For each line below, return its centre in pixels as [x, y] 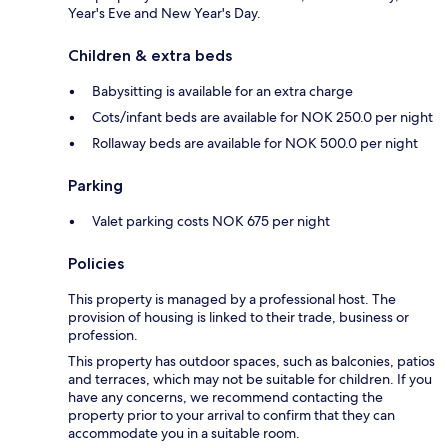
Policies [96, 263]
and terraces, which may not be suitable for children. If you [250, 378]
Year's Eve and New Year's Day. [164, 12]
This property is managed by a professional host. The [232, 298]
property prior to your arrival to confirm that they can [231, 414]
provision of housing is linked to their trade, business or [238, 316]
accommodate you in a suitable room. [184, 432]
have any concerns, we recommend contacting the [225, 396]
